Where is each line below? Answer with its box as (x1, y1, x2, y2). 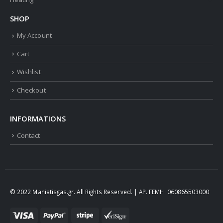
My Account (17, 31, 52, 40)
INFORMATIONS (10, 113, 66, 123)
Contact (17, 130, 40, 140)
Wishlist (17, 67, 41, 77)
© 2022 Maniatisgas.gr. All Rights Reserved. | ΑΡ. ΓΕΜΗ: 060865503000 (10, 188, 210, 196)
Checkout (17, 85, 46, 95)
